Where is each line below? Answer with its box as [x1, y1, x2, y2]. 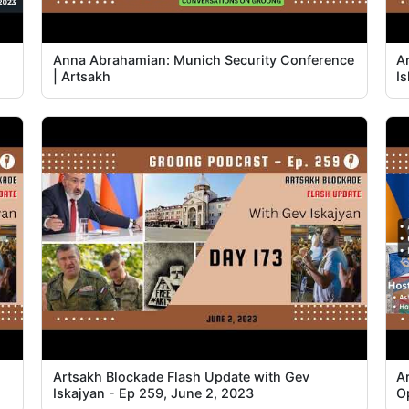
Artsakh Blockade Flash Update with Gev [52, 368, 309, 384]
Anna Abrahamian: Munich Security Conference [52, 51, 354, 68]
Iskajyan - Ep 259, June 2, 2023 [52, 384, 254, 401]
